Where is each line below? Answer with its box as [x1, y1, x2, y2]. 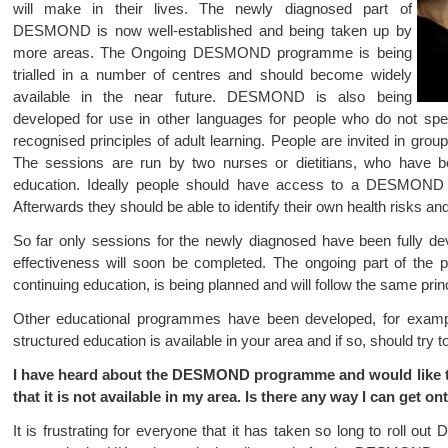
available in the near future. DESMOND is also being [12, 88, 412, 105]
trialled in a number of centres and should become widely [12, 66, 412, 83]
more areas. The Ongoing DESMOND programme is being [12, 44, 412, 61]
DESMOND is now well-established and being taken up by [12, 22, 412, 39]
